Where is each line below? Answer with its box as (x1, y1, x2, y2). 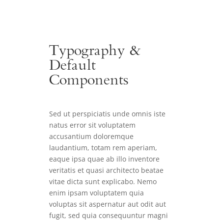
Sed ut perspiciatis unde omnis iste (49, 109, 165, 119)
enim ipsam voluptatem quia (49, 188, 144, 198)
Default (49, 57, 96, 76)
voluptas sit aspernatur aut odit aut (49, 199, 166, 209)
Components (49, 72, 128, 90)
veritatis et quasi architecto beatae (49, 165, 164, 175)
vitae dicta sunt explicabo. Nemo (49, 177, 157, 187)
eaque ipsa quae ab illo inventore (49, 154, 160, 164)
